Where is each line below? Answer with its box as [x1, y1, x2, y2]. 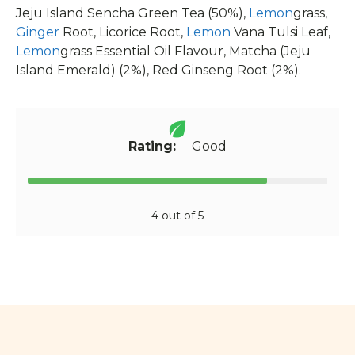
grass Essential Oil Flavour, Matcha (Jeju [60, 43, 311, 59]
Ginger [16, 24, 59, 40]
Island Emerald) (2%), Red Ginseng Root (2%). [16, 62, 301, 78]
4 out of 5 [151, 208, 204, 223]
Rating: [128, 138, 176, 154]
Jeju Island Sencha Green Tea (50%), [16, 5, 249, 21]
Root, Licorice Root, [59, 24, 186, 40]
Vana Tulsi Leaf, [231, 24, 330, 40]
